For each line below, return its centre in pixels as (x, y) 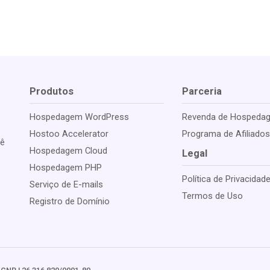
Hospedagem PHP (65, 168)
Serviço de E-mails (66, 185)
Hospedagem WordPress (79, 117)
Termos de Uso (213, 196)
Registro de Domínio (69, 202)
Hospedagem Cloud (68, 151)
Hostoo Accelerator (69, 134)
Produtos (51, 92)
